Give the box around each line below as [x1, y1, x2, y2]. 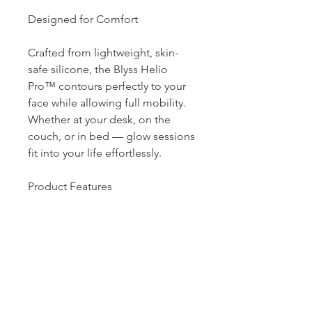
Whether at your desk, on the [28, 112, 171, 126]
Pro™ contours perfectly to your [28, 79, 186, 93]
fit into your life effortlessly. [28, 146, 162, 159]
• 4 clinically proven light [28, 246, 149, 260]
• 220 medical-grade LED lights [28, 212, 181, 226]
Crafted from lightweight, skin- [28, 45, 178, 59]
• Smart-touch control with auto [28, 296, 183, 310]
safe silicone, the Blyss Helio [28, 62, 168, 76]
